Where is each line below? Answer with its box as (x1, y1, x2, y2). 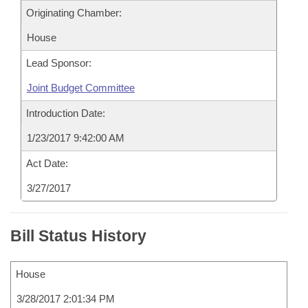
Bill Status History (10, 227, 146, 245)
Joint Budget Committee (27, 82, 135, 93)
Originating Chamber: (26, 7, 122, 19)
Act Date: (26, 157, 68, 169)
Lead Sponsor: (26, 57, 91, 69)
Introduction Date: (26, 107, 105, 119)
